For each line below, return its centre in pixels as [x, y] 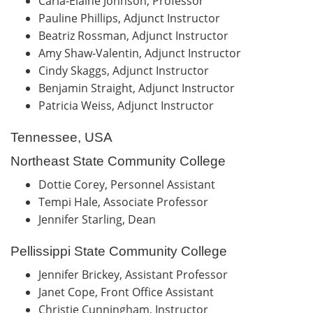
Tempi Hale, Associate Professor [125, 202]
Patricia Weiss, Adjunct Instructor [126, 105]
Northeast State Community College [118, 161]
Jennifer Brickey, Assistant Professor [136, 274]
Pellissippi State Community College [119, 251]
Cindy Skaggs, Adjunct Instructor [125, 70]
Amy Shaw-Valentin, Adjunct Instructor [141, 53]
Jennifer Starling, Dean [99, 219]
